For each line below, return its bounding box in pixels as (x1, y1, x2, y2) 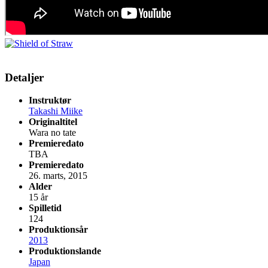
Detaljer (5, 71, 44, 84)
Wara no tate (29, 127, 76, 138)
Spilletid (29, 203, 62, 214)
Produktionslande (29, 246, 101, 257)
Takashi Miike (29, 106, 83, 117)
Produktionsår (29, 224, 88, 235)
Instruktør (29, 95, 71, 106)
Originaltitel (29, 117, 77, 127)
